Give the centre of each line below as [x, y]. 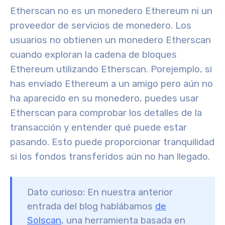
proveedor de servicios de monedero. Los [101, 25]
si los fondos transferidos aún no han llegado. [110, 156]
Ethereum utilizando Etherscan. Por [88, 69]
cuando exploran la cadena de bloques [93, 54]
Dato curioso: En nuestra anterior [100, 192]
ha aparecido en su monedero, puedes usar [104, 98]
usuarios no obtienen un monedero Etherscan [110, 40]
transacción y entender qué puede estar [98, 127]
